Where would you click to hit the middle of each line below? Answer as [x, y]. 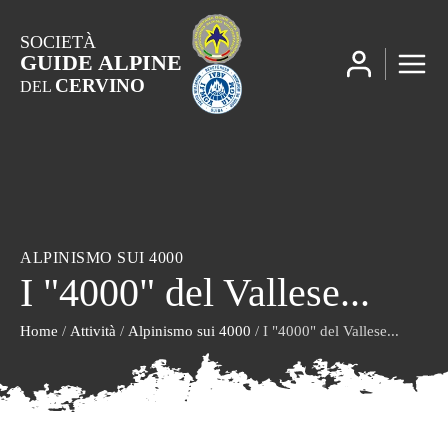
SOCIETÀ [58, 41]
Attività [93, 331]
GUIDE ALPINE [101, 62]
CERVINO [100, 85]
